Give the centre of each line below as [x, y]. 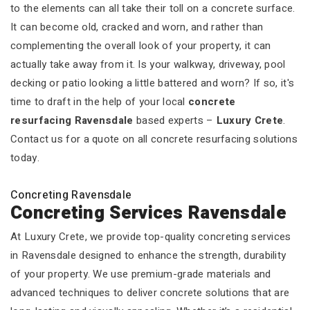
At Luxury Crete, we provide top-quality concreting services [151, 237]
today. [25, 158]
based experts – [175, 120]
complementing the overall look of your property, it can [141, 46]
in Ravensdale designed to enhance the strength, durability [148, 255]
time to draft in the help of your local [100, 102]
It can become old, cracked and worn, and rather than [137, 27]
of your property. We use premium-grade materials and [141, 274]
